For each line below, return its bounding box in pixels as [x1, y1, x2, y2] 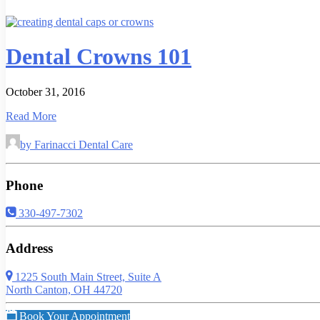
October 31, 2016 [6, 85, 85, 98]
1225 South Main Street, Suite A [12, 270, 161, 283]
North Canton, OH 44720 [6, 283, 122, 296]
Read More [6, 109, 56, 122]
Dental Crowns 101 [6, 44, 191, 70]
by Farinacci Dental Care [20, 138, 133, 151]
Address [6, 241, 53, 256]
